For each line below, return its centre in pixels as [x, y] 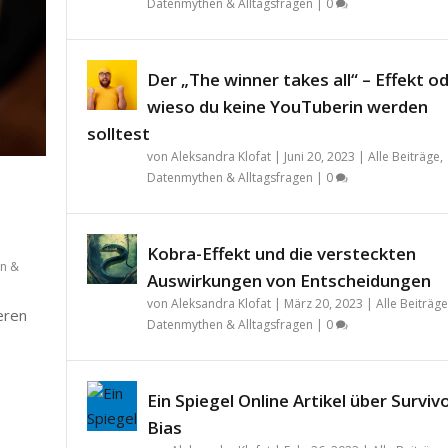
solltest [118, 133]
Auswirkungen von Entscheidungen [288, 280]
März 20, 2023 [323, 303]
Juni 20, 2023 [319, 156]
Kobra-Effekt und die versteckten [281, 253]
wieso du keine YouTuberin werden [287, 106]
